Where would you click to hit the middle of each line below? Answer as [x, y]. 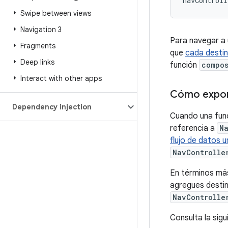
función [184, 65]
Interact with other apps [61, 78]
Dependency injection [52, 107]
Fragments [38, 46]
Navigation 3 [41, 30]
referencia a [193, 128]
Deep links [37, 62]
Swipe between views [56, 13]
